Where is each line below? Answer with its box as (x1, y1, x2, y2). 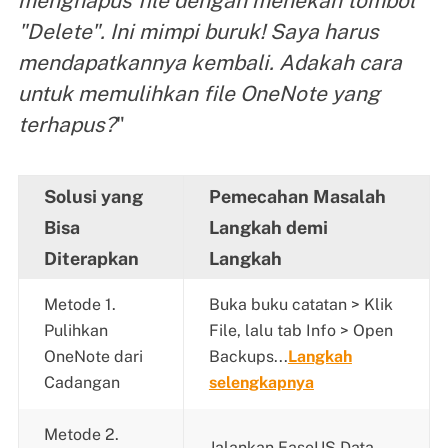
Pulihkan (43, 321, 108, 341)
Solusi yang (43, 186, 143, 208)
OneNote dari (43, 347, 143, 367)
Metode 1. (43, 295, 116, 315)
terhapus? (17, 112, 116, 138)
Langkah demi (208, 217, 328, 239)
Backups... (208, 347, 288, 367)
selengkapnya (208, 373, 314, 393)
